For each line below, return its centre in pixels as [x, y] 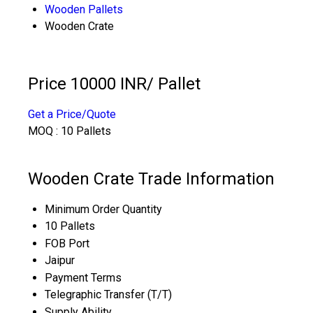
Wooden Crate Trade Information [151, 179]
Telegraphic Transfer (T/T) [108, 294]
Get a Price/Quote [72, 114]
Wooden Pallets [84, 9]
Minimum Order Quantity [103, 209]
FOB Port [67, 243]
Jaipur [60, 260]
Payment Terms [83, 277]
